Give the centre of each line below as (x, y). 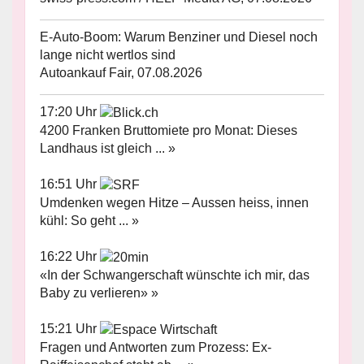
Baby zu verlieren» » (99, 292)
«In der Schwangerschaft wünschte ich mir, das (175, 275)
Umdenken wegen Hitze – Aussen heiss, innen (174, 203)
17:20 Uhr (70, 112)
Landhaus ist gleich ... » (108, 149)
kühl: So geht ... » (89, 221)
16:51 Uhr (70, 184)
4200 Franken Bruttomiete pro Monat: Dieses (169, 131)
